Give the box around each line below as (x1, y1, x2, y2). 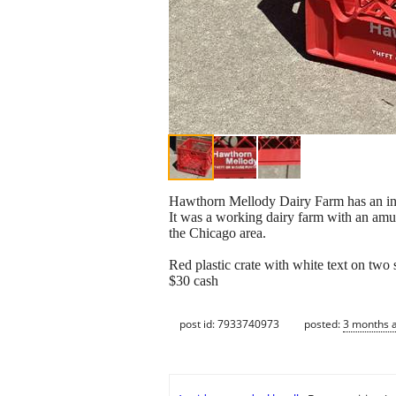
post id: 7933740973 (179, 316, 279, 331)
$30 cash (169, 273, 218, 289)
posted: (304, 316, 343, 331)
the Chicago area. (169, 225, 266, 241)
